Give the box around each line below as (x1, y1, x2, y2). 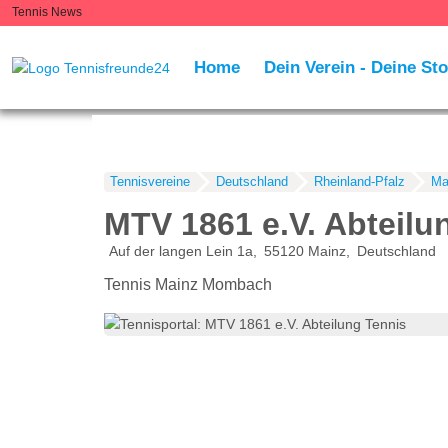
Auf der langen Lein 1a (108, 243, 253, 260)
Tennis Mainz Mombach (103, 276, 272, 294)
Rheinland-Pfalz (313, 174, 405, 190)
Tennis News (12, 6, 82, 18)
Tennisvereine (109, 174, 190, 190)
